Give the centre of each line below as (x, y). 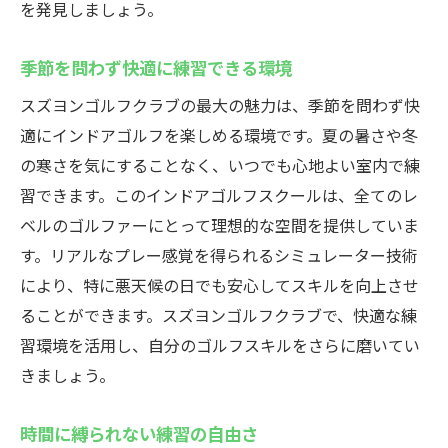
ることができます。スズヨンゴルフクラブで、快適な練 (218, 315)
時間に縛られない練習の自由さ (139, 433)
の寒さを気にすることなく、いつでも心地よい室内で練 (220, 165)
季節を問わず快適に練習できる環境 (156, 67)
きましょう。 (67, 375)
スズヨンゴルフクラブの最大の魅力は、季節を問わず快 (220, 105)
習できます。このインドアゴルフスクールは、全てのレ (219, 195)
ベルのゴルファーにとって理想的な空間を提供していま (219, 225)
